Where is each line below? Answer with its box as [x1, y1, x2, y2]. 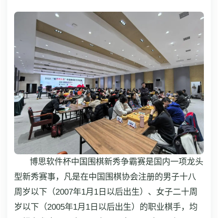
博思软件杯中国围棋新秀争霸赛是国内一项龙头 [30, 157, 203, 166]
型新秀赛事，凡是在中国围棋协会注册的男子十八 [14, 172, 196, 182]
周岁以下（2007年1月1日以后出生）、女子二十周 [14, 187, 198, 197]
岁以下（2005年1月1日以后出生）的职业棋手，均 [14, 202, 198, 212]
